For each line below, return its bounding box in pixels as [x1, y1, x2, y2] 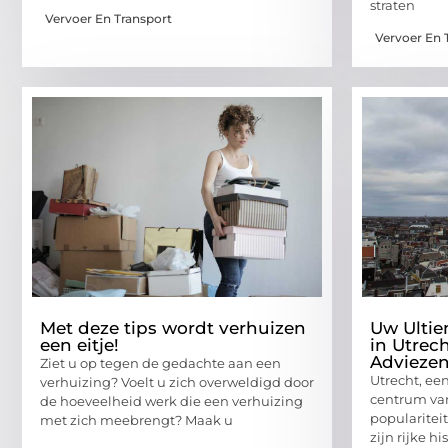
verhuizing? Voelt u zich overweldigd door [40, 374, 314, 391]
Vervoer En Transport [45, 11, 172, 27]
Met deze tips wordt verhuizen [40, 318, 306, 339]
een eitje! [40, 335, 119, 356]
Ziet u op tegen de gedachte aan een [40, 355, 281, 372]
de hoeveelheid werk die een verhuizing [40, 393, 303, 410]
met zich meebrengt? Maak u [40, 412, 233, 429]
